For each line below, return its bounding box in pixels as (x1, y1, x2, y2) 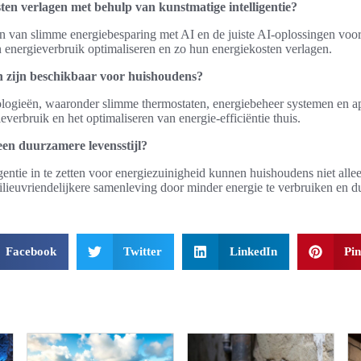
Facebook (5, 245, 56, 258)
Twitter (123, 245, 162, 258)
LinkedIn (229, 245, 277, 258)
